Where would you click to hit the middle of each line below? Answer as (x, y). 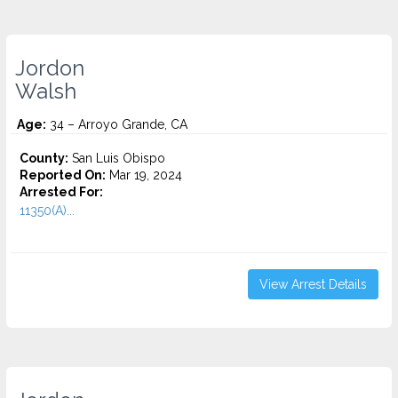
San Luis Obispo (117, 158)
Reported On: (63, 175)
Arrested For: (61, 192)
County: (44, 158)
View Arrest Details (313, 284)
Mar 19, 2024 (144, 175)
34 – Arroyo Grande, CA (117, 124)
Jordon (50, 68)
